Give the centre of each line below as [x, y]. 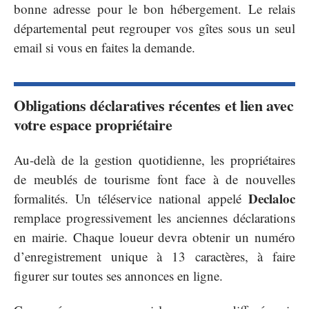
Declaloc [272, 198]
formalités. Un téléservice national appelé [131, 198]
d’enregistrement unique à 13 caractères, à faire [154, 256]
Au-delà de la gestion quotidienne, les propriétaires [154, 159]
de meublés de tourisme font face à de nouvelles [154, 179]
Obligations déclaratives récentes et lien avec [154, 106]
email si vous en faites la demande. [104, 48]
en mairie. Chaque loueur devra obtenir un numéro [154, 237]
